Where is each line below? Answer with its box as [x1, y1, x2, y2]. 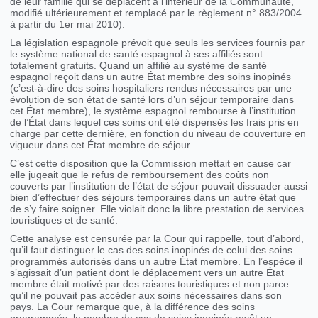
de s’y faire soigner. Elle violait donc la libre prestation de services [10, 203, 305, 215]
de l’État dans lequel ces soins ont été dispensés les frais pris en [10, 116, 300, 128]
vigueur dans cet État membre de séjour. [10, 139, 193, 151]
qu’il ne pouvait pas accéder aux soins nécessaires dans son [10, 290, 283, 302]
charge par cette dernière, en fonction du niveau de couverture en [10, 128, 307, 140]
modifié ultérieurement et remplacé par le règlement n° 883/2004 [10, 7, 302, 19]
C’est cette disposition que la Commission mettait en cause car [10, 158, 292, 170]
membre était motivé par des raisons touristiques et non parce [10, 278, 290, 290]
